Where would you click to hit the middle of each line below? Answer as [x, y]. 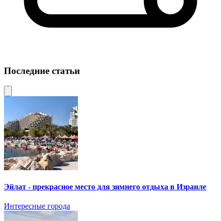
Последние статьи [42, 71]
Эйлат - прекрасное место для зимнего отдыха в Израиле [105, 187]
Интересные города [37, 206]
